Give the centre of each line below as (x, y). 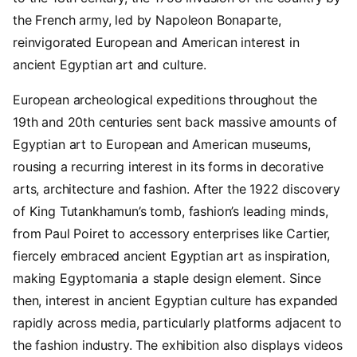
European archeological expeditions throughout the (165, 99)
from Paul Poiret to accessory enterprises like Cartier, (172, 233)
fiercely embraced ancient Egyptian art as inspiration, (171, 255)
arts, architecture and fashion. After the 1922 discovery (177, 188)
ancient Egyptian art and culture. (110, 64)
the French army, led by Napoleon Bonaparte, (147, 20)
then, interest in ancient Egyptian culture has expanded (176, 300)
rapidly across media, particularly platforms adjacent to (178, 322)
